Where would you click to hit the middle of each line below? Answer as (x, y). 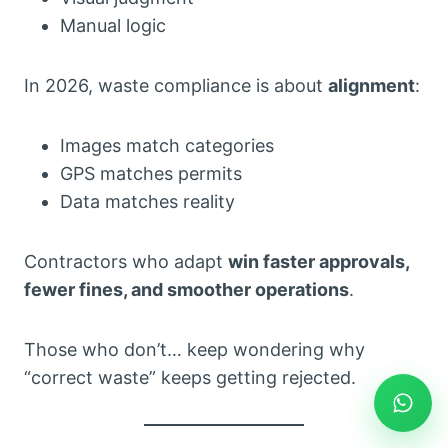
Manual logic (113, 25)
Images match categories (167, 145)
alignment (371, 85)
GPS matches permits (151, 173)
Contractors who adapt (126, 261)
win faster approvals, (318, 261)
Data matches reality (147, 201)
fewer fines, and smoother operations (186, 289)
